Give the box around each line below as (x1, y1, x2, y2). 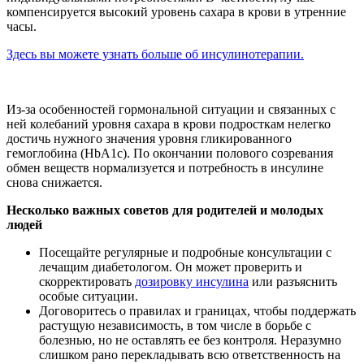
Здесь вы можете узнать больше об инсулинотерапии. (6, 47, 304, 62)
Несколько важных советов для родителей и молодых (6, 203, 323, 218)
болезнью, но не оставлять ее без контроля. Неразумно (39, 333, 341, 348)
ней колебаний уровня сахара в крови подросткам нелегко (6, 117, 331, 132)
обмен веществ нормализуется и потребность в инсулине (6, 161, 323, 175)
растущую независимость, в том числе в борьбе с (39, 318, 311, 333)
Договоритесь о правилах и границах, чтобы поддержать (39, 304, 356, 318)
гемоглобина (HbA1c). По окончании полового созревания (6, 146, 333, 161)
